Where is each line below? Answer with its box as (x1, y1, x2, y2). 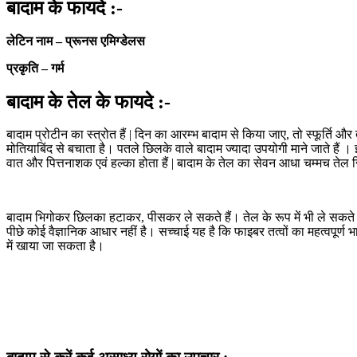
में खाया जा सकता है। (6, 239, 104, 253)
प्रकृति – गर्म (6, 61, 64, 75)
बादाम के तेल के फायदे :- (6, 91, 171, 112)
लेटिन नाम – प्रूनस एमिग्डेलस (6, 33, 145, 48)
